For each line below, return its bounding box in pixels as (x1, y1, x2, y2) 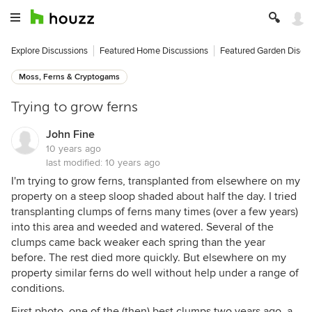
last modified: (46, 157, 105, 169)
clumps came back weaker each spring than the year (11, 235, 265, 249)
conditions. (11, 281, 65, 295)
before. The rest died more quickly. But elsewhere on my (11, 251, 286, 265)
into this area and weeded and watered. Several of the (11, 220, 274, 234)
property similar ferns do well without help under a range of (11, 266, 299, 280)
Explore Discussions (11, 45, 88, 56)
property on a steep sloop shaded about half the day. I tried (11, 189, 297, 203)
